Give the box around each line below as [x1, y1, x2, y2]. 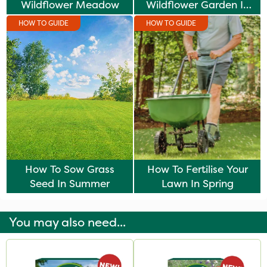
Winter [181, 12, 213, 26]
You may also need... [9, 214, 126, 231]
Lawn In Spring [161, 176, 234, 191]
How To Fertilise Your [147, 162, 248, 176]
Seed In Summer [30, 176, 110, 191]
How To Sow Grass [25, 162, 114, 176]
